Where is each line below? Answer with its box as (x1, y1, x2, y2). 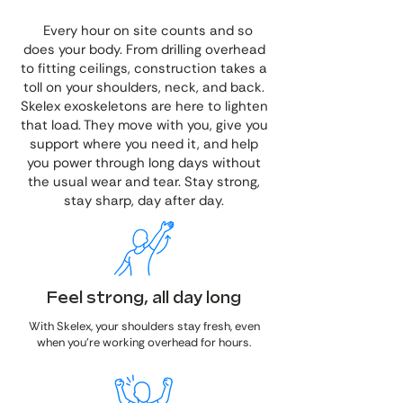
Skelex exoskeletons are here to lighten (20, 97, 268, 115)
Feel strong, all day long (47, 289, 241, 308)
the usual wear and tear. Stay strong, (28, 173, 260, 191)
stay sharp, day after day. (64, 192, 224, 210)
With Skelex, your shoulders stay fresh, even (28, 318, 260, 334)
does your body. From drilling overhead (22, 40, 265, 58)
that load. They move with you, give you (20, 116, 268, 134)
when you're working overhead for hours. (36, 335, 252, 350)
